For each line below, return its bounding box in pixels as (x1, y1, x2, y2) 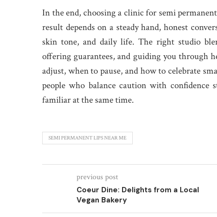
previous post (77, 172, 118, 182)
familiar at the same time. (42, 94, 134, 106)
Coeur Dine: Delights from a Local (77, 185, 199, 195)
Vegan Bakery (77, 195, 127, 205)
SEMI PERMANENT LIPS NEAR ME (48, 135, 126, 141)
